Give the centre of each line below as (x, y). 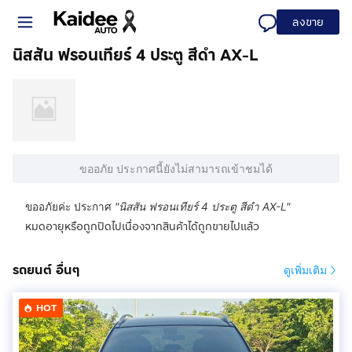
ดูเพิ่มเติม (305, 270)
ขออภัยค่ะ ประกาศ (68, 207)
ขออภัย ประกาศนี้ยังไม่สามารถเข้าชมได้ (176, 169)
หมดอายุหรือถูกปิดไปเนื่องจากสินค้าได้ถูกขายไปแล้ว (142, 226)
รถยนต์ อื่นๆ (46, 270)
